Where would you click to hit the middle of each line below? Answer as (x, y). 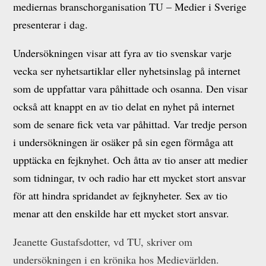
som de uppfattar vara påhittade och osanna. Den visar (131, 88)
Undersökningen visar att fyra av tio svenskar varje (123, 53)
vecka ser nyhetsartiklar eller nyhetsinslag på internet (127, 71)
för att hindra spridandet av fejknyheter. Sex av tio (121, 195)
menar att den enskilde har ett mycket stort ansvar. (121, 213)
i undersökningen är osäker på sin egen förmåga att (123, 142)
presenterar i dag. (51, 24)
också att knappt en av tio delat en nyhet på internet (124, 106)
